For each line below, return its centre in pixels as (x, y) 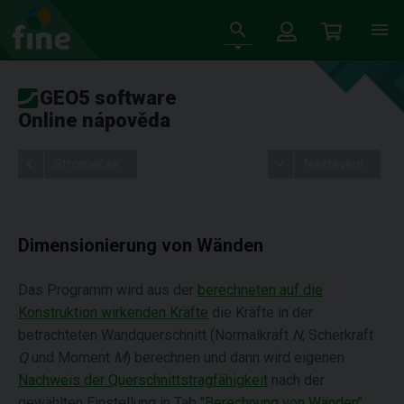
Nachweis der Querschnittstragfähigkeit (143, 380)
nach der (296, 380)
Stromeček (87, 164)
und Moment (71, 358)
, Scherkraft (338, 335)
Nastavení (333, 164)
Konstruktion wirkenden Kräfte (113, 312)
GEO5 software (108, 98)
